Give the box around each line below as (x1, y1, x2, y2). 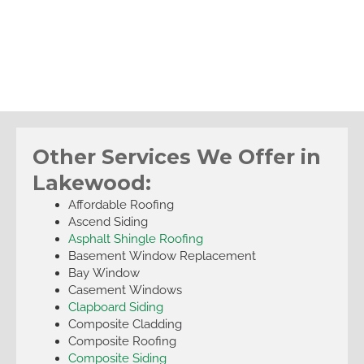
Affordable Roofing (67, 197, 174, 212)
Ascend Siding (67, 214, 148, 229)
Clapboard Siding (67, 300, 163, 314)
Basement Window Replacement (67, 249, 256, 263)
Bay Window (67, 266, 140, 280)
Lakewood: (32, 171, 151, 196)
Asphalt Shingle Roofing (67, 232, 203, 246)
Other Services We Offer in (32, 145, 321, 170)
